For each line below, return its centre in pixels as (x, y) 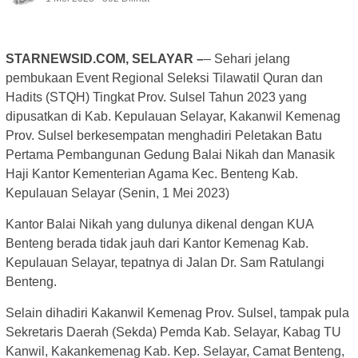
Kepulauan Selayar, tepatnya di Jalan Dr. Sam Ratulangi (165, 262)
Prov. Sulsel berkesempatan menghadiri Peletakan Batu (164, 135)
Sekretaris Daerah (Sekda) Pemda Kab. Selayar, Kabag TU (173, 332)
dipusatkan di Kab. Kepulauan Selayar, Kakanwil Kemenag (173, 116)
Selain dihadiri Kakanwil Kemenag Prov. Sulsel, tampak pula (177, 312)
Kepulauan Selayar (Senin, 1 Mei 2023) (117, 193)
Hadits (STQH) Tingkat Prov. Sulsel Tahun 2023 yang (156, 97)
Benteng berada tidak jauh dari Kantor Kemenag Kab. (157, 243)
